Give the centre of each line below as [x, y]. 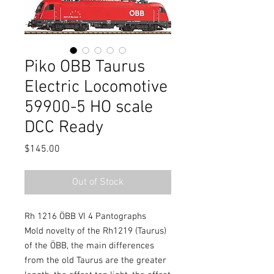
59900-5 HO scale [89, 108]
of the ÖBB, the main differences [89, 246]
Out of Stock [98, 182]
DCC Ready [64, 128]
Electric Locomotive [96, 87]
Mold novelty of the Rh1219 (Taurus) [95, 231]
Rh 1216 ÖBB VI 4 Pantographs [85, 217]
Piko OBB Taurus [85, 67]
